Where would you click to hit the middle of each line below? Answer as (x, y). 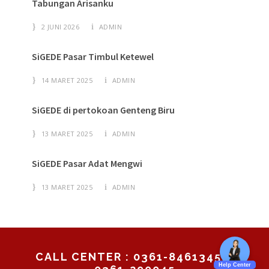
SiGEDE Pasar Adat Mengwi (87, 163)
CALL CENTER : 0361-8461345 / (134, 256)
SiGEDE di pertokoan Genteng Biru (103, 110)
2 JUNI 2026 (60, 26)
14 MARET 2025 (67, 80)
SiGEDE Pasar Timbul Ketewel (93, 56)
